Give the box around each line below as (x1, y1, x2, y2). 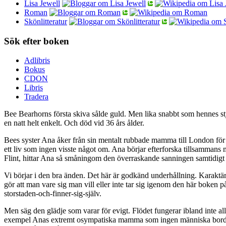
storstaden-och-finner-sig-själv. (4, 189, 101, 198)
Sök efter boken (4, 35, 69, 46)
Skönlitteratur (24, 17, 67, 26)
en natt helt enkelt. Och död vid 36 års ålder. (4, 119, 144, 128)
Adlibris (24, 56, 50, 65)
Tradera (24, 92, 48, 101)
